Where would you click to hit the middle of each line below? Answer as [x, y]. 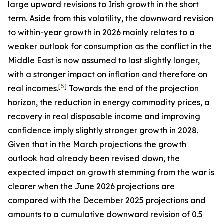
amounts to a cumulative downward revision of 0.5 [105, 214]
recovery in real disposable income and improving [104, 116]
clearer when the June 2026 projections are [91, 186]
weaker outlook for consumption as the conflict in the [110, 46]
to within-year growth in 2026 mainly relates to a [101, 32]
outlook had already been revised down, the [94, 158]
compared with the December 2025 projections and [107, 200]
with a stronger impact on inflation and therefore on [108, 74]
